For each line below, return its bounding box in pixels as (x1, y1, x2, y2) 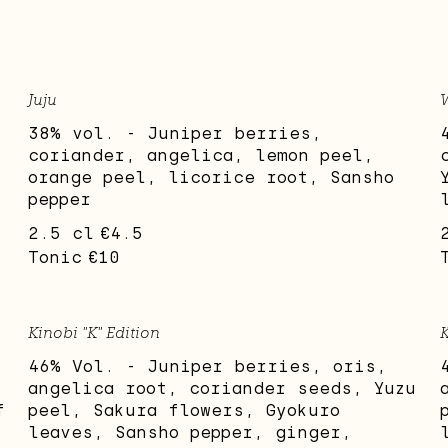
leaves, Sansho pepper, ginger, (28, 423, 353, 443)
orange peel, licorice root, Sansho (28, 168, 395, 188)
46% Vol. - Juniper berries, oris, (28, 357, 388, 377)
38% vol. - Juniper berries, (28, 124, 323, 144)
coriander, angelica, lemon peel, (28, 146, 375, 166)
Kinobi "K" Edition (28, 323, 161, 343)
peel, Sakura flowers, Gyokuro (28, 401, 341, 421)
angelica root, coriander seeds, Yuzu (28, 379, 417, 399)
